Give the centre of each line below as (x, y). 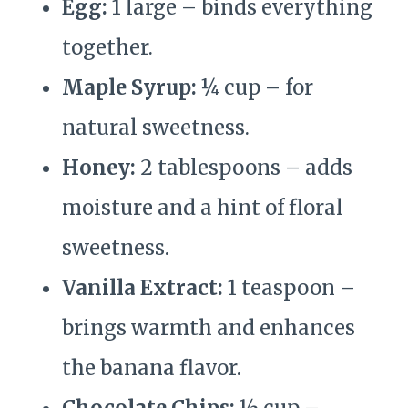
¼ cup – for (255, 88)
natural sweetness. (156, 128)
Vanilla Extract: (143, 288)
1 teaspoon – (289, 288)
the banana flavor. (152, 368)
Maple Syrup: (129, 88)
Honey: (99, 168)
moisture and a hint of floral (203, 208)
